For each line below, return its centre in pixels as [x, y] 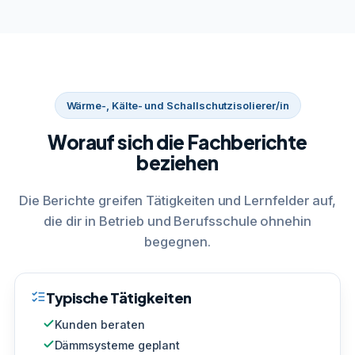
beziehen [177, 162]
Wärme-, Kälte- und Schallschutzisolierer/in [177, 105]
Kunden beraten [99, 324]
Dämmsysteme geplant [117, 345]
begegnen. [177, 241]
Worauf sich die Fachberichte [177, 141]
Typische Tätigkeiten [119, 297]
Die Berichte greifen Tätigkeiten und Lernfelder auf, [177, 200]
